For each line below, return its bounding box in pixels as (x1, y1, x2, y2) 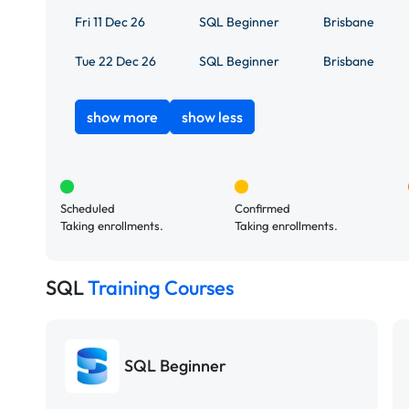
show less (182, 107, 243, 126)
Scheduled (60, 200, 115, 215)
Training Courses (88, 274, 234, 300)
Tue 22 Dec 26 (75, 52, 156, 69)
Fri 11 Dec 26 (75, 13, 145, 30)
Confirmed (234, 200, 290, 215)
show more (87, 107, 158, 126)
